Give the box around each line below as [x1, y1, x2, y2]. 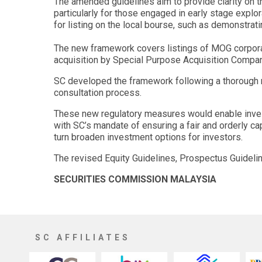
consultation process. [54, 87, 142, 98]
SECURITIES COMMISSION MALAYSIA [54, 174, 216, 185]
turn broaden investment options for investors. [54, 132, 245, 143]
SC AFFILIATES [35, 233, 130, 242]
